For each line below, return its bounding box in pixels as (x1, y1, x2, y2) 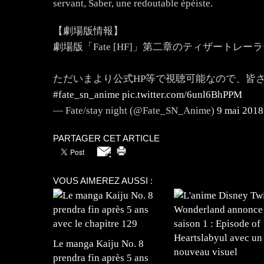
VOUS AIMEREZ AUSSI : (52, 175, 153, 186)
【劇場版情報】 (52, 25, 123, 37)
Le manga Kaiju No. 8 (52, 237, 144, 249)
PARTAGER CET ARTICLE (52, 133, 160, 143)
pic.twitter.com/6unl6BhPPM (121, 88, 242, 100)
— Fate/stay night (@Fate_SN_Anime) (52, 104, 217, 116)
